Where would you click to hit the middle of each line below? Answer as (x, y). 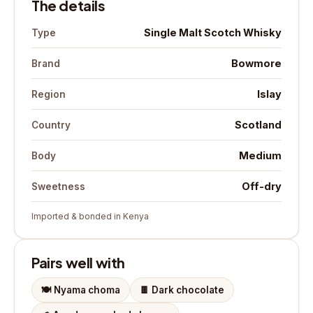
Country (51, 125)
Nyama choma (87, 290)
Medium (260, 155)
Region (49, 94)
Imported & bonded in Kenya (90, 216)
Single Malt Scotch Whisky (213, 32)
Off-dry (262, 186)
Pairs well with (78, 262)
